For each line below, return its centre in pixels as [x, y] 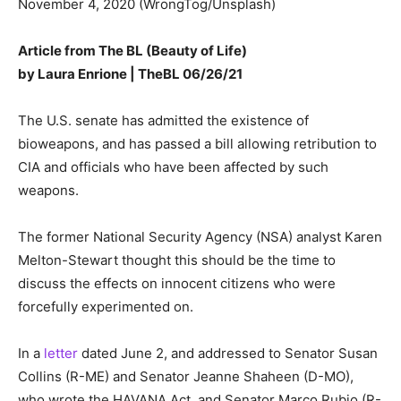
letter [61, 354]
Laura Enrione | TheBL [109, 74]
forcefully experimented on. [106, 307]
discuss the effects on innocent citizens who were [177, 284]
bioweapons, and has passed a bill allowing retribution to [197, 144]
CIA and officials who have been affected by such [173, 167]
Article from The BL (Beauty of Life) [132, 51]
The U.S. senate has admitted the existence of [163, 121]
